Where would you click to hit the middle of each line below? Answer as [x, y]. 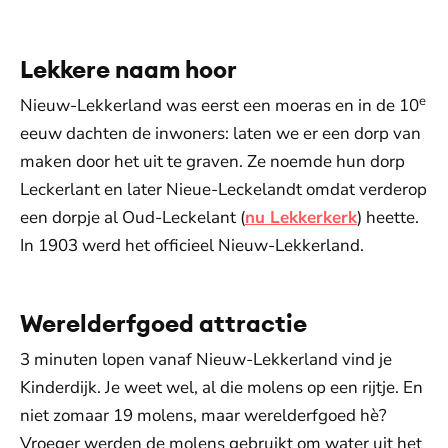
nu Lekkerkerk [301, 217]
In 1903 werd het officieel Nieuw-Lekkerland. [196, 245]
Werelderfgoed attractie [163, 323]
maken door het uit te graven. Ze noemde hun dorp [212, 161]
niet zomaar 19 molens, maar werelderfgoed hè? [203, 415]
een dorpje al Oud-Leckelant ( [132, 217]
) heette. [388, 217]
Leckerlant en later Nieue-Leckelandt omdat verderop [223, 189]
